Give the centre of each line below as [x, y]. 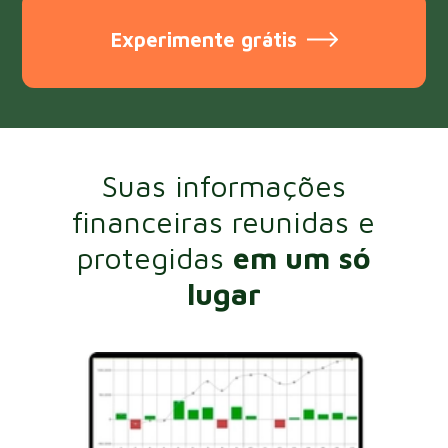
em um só [301, 257]
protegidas [154, 257]
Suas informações [223, 185]
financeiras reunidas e [224, 221]
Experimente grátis [203, 39]
